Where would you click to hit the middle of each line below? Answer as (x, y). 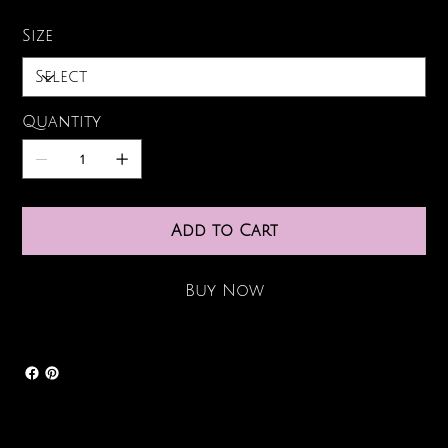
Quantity (62, 122)
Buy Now (225, 291)
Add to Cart (225, 231)
